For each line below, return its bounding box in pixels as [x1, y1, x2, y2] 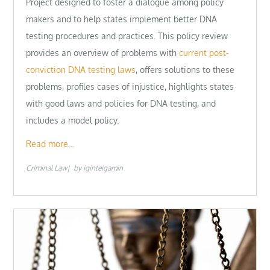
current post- [179, 47, 230, 58]
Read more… [26, 139, 75, 149]
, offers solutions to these [136, 64, 235, 75]
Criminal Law [26, 163, 67, 173]
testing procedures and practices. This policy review [26, 30, 228, 41]
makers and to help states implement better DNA [26, 13, 218, 24]
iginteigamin [83, 163, 124, 173]
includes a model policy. [26, 115, 119, 125]
